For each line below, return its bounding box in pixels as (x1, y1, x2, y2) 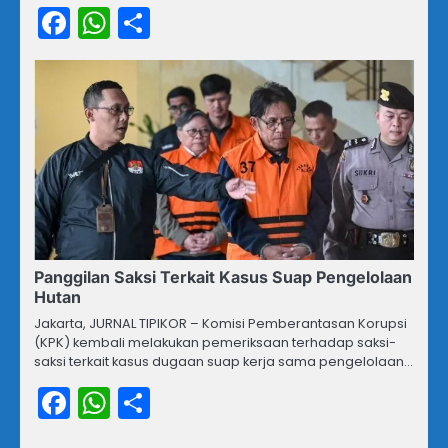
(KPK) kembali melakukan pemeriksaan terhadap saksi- (34, 332, 396, 352)
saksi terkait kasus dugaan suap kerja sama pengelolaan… (34, 351, 413, 371)
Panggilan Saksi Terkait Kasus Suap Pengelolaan (34, 266, 412, 287)
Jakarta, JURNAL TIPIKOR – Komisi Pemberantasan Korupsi (34, 313, 407, 333)
